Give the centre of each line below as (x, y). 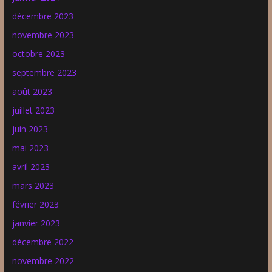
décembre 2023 (42, 16)
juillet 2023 (33, 110)
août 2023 (32, 91)
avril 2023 (31, 166)
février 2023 (35, 204)
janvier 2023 (36, 223)
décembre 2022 (42, 242)
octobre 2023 (38, 53)
